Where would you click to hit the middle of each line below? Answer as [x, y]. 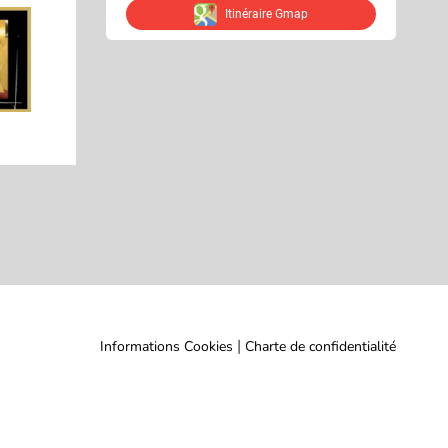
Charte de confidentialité [320, 346]
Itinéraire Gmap [265, 14]
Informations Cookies [166, 346]
